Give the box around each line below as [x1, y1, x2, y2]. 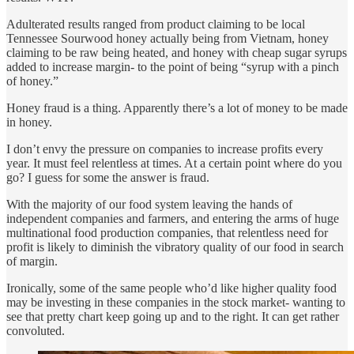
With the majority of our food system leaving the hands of [6, 198, 292, 212]
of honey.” [6, 74, 58, 88]
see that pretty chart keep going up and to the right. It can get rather [6, 310, 339, 324]
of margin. [6, 254, 58, 269]
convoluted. [6, 324, 65, 338]
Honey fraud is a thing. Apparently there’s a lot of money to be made [6, 101, 348, 115]
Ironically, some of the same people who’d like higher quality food [6, 281, 337, 296]
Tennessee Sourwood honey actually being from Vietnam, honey [6, 32, 329, 46]
